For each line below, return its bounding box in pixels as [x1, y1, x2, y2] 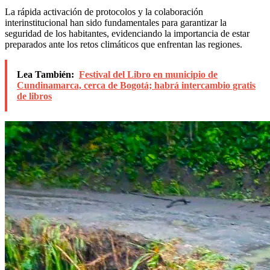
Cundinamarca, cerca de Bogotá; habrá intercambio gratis [17, 80, 256, 90]
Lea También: [17, 69, 74, 80]
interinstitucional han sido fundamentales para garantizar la [5, 17, 227, 28]
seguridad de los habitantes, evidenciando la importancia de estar [5, 28, 250, 39]
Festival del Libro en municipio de [79, 69, 218, 80]
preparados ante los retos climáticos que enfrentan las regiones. [5, 39, 242, 49]
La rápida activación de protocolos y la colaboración [5, 6, 203, 17]
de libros [17, 90, 52, 101]
